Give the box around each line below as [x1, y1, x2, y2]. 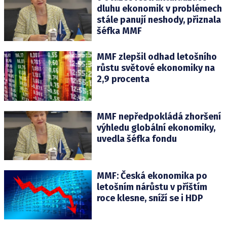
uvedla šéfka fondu [96, 133, 177, 144]
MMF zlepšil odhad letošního [96, 51, 217, 63]
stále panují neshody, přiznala [96, 14, 221, 26]
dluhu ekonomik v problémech [96, 3, 222, 15]
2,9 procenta [96, 73, 149, 85]
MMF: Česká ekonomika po [96, 170, 207, 181]
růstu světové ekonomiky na [96, 62, 215, 74]
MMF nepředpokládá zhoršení [96, 110, 221, 122]
